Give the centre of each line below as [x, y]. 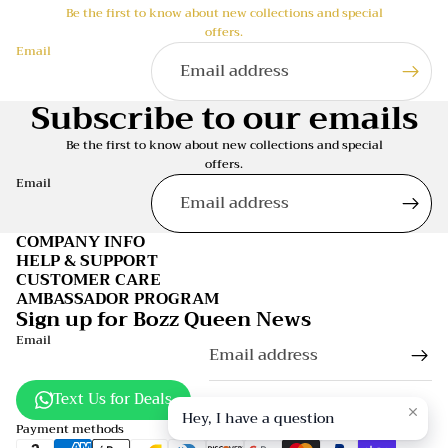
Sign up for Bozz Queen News [163, 320]
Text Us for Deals [113, 399]
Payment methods [70, 428]
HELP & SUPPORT [87, 261]
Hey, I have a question [258, 418]
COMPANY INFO [80, 242]
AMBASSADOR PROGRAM [117, 299]
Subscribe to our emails [224, 119]
